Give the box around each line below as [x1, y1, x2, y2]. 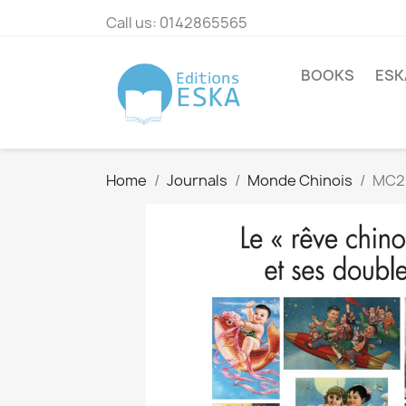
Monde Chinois [247, 170, 353, 191]
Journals [167, 170, 227, 191]
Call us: [106, 13, 159, 33]
